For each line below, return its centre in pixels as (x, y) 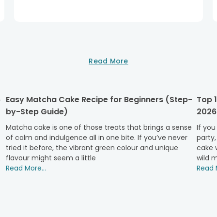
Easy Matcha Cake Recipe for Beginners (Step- (99, 100)
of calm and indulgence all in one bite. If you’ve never (97, 138)
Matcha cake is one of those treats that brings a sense (99, 128)
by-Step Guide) (37, 112)
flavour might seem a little (51, 158)
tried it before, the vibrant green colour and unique (92, 148)
